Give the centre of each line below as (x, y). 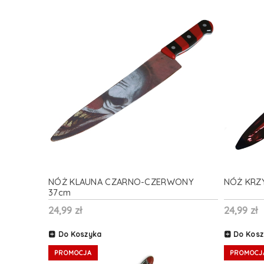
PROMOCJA (73, 253)
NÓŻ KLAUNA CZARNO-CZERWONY (121, 182)
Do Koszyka (80, 235)
